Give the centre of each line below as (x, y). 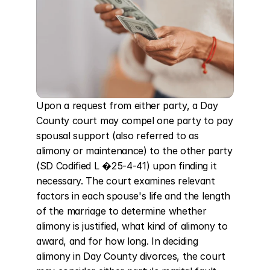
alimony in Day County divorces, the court (131, 256)
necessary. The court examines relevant (126, 181)
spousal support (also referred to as (118, 136)
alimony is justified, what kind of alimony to (132, 226)
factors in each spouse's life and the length (133, 196)
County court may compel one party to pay (135, 121)
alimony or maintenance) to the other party (134, 151)
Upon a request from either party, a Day (127, 105)
